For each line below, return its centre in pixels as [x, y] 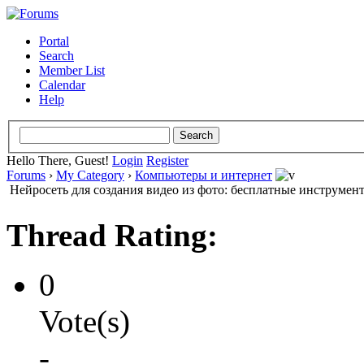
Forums [26, 175]
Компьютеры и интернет [204, 175]
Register [167, 160]
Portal [54, 41]
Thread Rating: [112, 235]
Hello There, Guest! [59, 160]
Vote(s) [84, 321]
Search [56, 56]
